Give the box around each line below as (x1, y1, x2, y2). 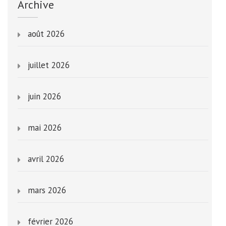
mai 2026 (28, 122, 62, 133)
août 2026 (28, 28, 65, 39)
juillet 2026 (28, 59, 70, 71)
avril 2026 (28, 153, 64, 164)
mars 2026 (28, 184, 66, 196)
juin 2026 (28, 90, 61, 102)
